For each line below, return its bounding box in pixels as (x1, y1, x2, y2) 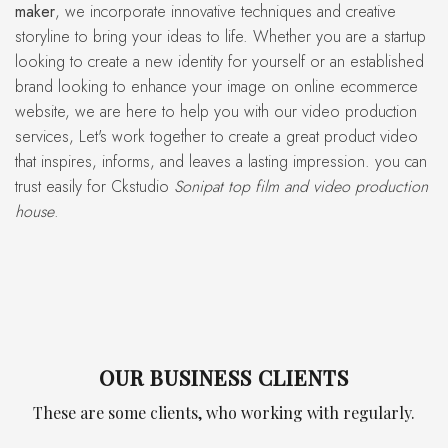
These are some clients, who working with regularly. (43, 402, 415, 424)
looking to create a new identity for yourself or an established (15, 50, 424, 73)
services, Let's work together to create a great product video (15, 125, 418, 148)
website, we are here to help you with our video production (15, 100, 417, 123)
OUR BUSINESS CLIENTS (114, 362, 350, 391)
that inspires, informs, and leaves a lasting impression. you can (15, 150, 427, 173)
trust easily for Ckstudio (15, 175, 174, 198)
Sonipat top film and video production (174, 175, 428, 198)
